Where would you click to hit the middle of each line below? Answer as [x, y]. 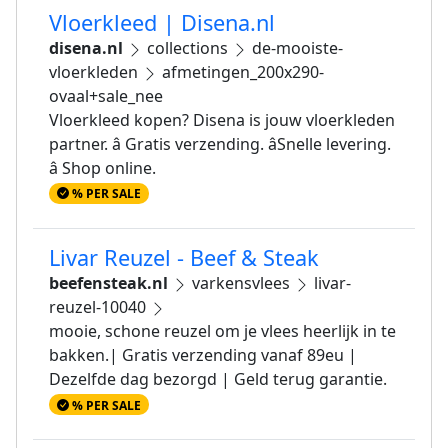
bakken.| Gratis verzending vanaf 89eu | [203, 355]
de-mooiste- [295, 48]
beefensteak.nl [108, 283]
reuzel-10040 [99, 307]
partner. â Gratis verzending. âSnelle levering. [220, 144]
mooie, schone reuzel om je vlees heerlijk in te [222, 331]
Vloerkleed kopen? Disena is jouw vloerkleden [222, 120]
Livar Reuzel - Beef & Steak [184, 258]
